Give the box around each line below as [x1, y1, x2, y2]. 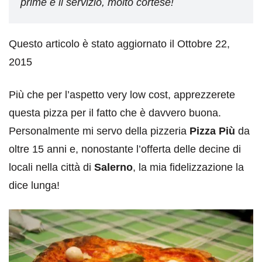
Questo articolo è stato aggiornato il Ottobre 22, [9, 38, 230, 50]
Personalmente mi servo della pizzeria [9, 125, 189, 137]
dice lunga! [9, 180, 60, 192]
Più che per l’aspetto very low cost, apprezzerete [9, 89, 235, 101]
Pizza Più [189, 125, 235, 137]
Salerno [94, 161, 133, 174]
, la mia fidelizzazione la [133, 161, 244, 174]
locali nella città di [9, 161, 94, 174]
